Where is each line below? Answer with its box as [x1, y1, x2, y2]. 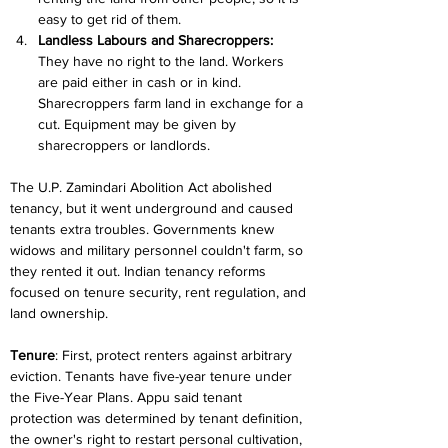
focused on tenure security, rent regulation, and [10, 284, 310, 300]
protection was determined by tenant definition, [10, 410, 306, 426]
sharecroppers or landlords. [38, 137, 210, 153]
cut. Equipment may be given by [38, 116, 240, 132]
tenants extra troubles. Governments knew [10, 221, 278, 237]
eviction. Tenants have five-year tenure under [10, 368, 296, 384]
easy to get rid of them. [38, 11, 181, 27]
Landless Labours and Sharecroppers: [38, 32, 277, 48]
